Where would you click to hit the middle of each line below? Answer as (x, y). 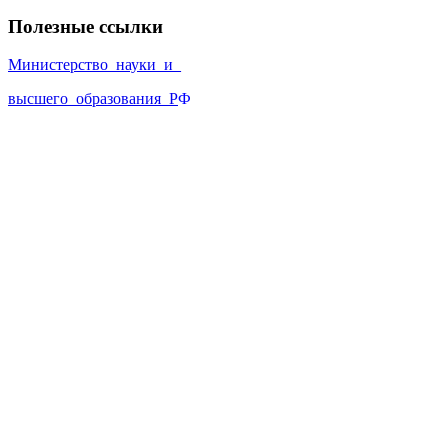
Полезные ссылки (85, 26)
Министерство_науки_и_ (94, 65)
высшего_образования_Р (93, 99)
